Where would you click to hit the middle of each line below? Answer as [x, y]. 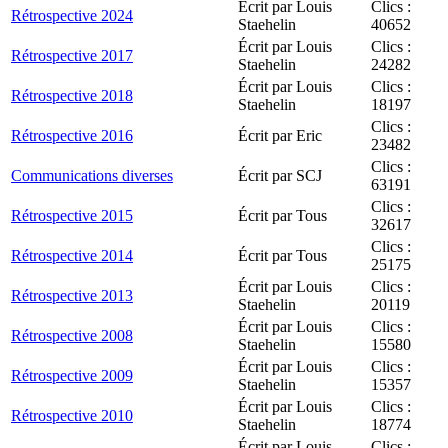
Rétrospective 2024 [72, 15]
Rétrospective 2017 [72, 55]
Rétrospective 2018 [72, 95]
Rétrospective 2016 [72, 135]
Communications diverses [92, 175]
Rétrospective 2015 [72, 215]
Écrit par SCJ [280, 175]
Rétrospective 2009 [72, 375]
